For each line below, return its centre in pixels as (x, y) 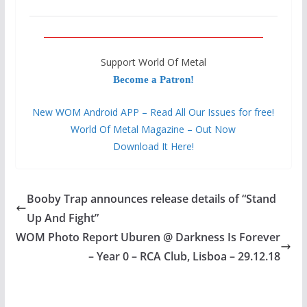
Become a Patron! (153, 79)
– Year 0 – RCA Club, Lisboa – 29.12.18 (185, 256)
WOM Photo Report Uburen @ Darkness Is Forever (148, 237)
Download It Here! (153, 146)
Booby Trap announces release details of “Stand (151, 198)
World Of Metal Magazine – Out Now (153, 129)
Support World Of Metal (153, 62)
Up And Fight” (62, 218)
